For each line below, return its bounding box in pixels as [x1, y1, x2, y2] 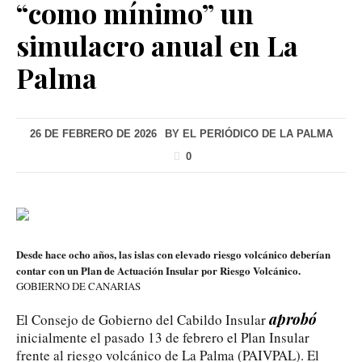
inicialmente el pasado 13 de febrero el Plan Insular [16, 327, 309, 347]
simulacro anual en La [16, 26, 298, 64]
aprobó [269, 309, 317, 329]
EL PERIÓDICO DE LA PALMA [182, 127, 333, 140]
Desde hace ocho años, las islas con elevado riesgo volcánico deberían [16, 246, 330, 262]
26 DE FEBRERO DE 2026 [29, 127, 157, 140]
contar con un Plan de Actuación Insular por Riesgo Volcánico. [16, 262, 301, 278]
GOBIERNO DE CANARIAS [16, 278, 141, 293]
